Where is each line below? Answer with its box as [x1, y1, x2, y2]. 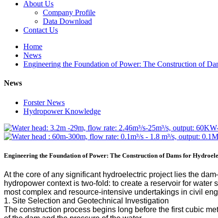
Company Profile [43, 8, 95, 17]
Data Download [43, 17, 92, 25]
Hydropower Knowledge [23, 107, 101, 115]
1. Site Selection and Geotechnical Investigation [4, 196, 169, 205]
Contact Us [23, 26, 58, 34]
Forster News [23, 98, 65, 107]
